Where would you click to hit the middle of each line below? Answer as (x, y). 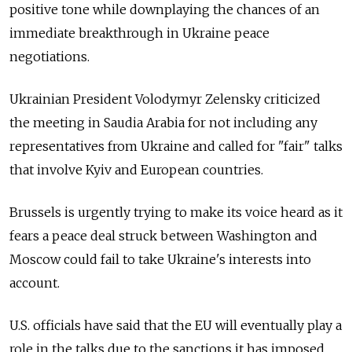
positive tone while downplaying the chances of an (165, 10)
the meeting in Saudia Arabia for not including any (163, 123)
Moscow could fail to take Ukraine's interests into (160, 260)
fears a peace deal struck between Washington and (163, 236)
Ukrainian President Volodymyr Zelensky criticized (165, 99)
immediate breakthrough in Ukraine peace (139, 33)
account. (35, 283)
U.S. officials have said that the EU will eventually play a (176, 326)
